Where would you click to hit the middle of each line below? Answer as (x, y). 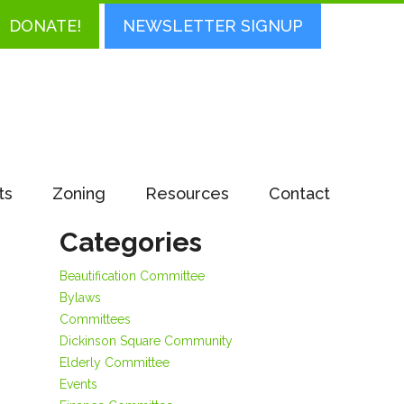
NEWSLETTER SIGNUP (213, 26)
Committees (95, 319)
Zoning (79, 193)
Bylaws (80, 298)
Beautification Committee (132, 276)
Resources (187, 193)
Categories (131, 242)
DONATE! (45, 26)
